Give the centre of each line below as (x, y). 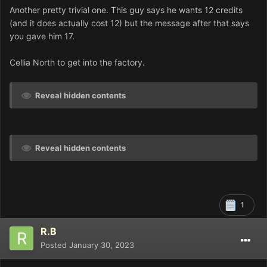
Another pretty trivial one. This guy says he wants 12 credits (126, 10)
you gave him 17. (42, 36)
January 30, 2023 (102, 245)
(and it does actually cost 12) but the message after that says (129, 23)
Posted (55, 245)
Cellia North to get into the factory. (77, 62)
